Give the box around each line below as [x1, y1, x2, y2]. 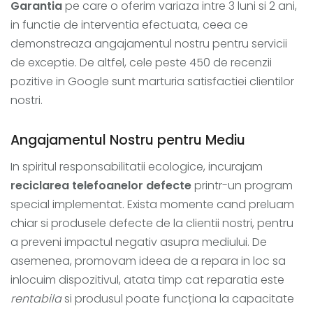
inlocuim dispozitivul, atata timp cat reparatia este [10, 271, 284, 288]
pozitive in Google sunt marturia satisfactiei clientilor [10, 73, 294, 89]
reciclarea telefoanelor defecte [10, 177, 191, 194]
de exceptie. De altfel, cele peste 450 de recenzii [10, 54, 272, 71]
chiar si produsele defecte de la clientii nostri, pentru [10, 214, 293, 231]
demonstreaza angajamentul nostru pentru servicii [10, 35, 287, 52]
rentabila [10, 290, 61, 307]
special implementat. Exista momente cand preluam [10, 196, 294, 212]
